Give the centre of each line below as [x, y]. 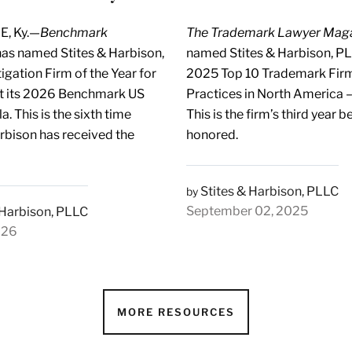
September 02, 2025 [247, 211]
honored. [212, 134]
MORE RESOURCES [176, 312]
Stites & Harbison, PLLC [269, 191]
